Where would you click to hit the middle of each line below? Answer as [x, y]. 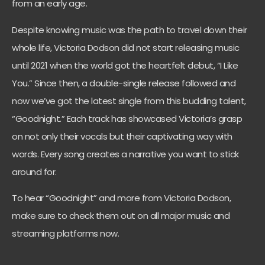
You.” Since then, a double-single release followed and [124, 83]
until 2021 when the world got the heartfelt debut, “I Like [125, 65]
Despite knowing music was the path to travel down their [130, 30]
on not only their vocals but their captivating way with [122, 136]
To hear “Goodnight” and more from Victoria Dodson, [121, 198]
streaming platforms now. [67, 234]
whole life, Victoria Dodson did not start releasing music [126, 47]
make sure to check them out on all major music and [121, 216]
